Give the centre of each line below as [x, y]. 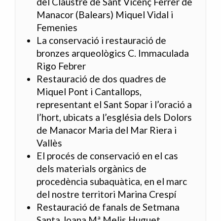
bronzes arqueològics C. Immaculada [113, 53]
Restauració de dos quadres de [102, 79]
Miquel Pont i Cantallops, [89, 92]
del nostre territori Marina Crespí [107, 194]
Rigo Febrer [61, 66]
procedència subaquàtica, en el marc [112, 182]
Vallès [50, 143]
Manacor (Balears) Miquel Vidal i [105, 15]
